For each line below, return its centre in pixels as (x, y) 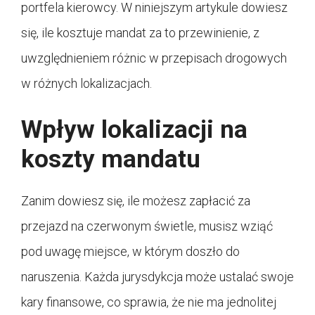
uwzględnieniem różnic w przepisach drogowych (154, 58)
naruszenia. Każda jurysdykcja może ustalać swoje (157, 276)
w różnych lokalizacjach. (86, 83)
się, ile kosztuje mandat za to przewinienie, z (140, 32)
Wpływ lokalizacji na (134, 129)
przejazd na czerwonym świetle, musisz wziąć (147, 226)
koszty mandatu (111, 159)
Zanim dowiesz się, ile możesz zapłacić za (136, 200)
